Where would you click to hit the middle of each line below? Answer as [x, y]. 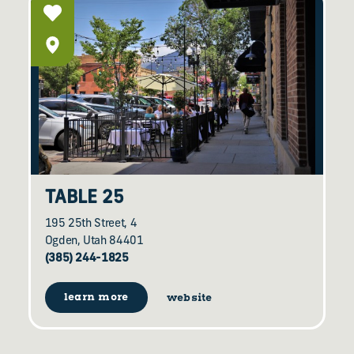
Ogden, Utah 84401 [94, 241]
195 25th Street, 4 [91, 224]
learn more [96, 298]
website [189, 298]
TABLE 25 [84, 198]
